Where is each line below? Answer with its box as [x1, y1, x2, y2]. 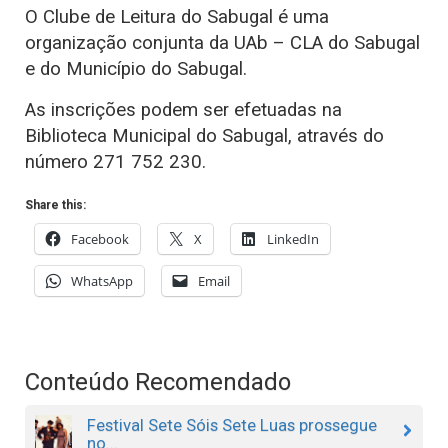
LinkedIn [267, 230, 319, 249]
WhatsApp [71, 272, 133, 291]
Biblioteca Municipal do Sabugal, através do [25, 125, 384, 148]
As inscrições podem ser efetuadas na [25, 99, 342, 122]
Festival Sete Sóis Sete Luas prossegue [86, 414, 377, 435]
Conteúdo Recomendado [25, 368, 291, 397]
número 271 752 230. [25, 151, 206, 174]
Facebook [71, 230, 129, 249]
